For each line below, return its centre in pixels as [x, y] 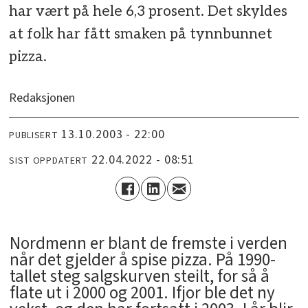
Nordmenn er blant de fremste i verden [148, 244]
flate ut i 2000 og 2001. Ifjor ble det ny [142, 293]
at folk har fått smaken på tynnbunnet [141, 34]
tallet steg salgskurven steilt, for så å [139, 277]
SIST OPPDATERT [49, 161]
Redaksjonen [42, 98]
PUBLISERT [34, 135]
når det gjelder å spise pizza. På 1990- [142, 260]
